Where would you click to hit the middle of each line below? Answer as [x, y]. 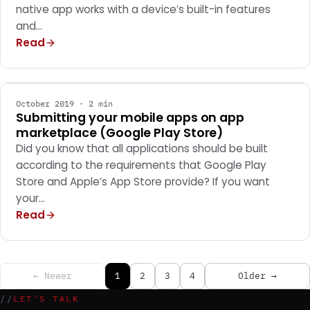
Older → [257, 276]
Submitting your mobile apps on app [130, 118]
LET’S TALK [46, 299]
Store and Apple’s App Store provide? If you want [143, 182]
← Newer [53, 276]
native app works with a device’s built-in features [143, 9]
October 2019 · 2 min [64, 103]
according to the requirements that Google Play [141, 165]
